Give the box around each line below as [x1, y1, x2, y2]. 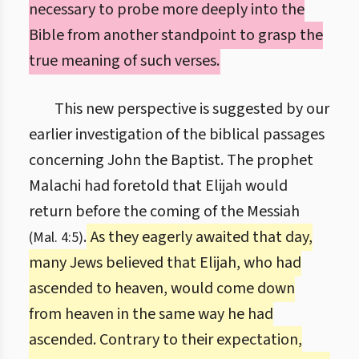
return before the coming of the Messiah [29, 200, 300, 223]
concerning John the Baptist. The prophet [29, 149, 313, 171]
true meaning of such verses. [29, 50, 220, 72]
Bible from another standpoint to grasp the [29, 24, 323, 46]
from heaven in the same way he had [29, 303, 273, 325]
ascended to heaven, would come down [29, 277, 295, 300]
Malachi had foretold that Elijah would [29, 175, 288, 197]
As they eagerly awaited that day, [87, 226, 313, 248]
